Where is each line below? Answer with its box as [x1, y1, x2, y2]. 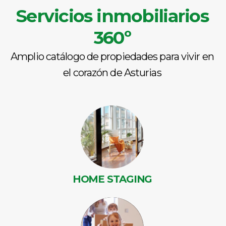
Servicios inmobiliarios [16, 5, 209, 27]
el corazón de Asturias [63, 67, 161, 79]
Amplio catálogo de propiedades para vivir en [11, 50, 214, 63]
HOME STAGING [72, 173, 152, 186]
